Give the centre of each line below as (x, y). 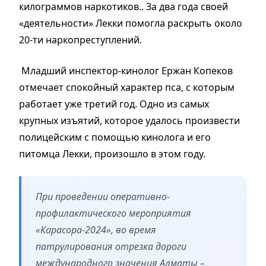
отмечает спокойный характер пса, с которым (127, 87)
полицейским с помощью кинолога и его (115, 137)
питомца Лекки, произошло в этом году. (112, 153)
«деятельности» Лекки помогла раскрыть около (131, 23)
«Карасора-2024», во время (96, 229)
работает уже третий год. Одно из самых (114, 104)
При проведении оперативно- (103, 196)
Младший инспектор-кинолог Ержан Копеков (126, 70)
